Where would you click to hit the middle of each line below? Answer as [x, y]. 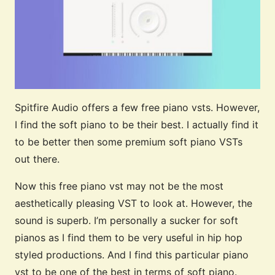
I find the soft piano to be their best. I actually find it [137, 125]
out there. [37, 159]
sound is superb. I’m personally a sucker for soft [126, 221]
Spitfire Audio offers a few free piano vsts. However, [137, 108]
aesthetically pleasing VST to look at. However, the [134, 203]
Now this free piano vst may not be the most [119, 186]
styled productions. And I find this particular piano [132, 255]
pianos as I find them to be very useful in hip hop [129, 238]
